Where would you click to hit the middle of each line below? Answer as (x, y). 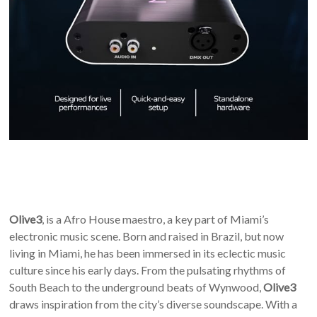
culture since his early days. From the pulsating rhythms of (148, 270)
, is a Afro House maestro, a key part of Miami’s (156, 219)
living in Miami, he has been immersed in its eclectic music (148, 253)
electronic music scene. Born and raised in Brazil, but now (147, 236)
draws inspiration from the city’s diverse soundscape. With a (154, 304)
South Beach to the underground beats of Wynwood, (137, 287)
